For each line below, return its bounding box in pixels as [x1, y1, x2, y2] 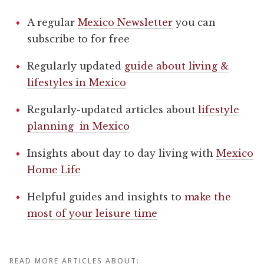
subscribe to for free [27, 32, 130, 45]
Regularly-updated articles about [27, 103, 199, 115]
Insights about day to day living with [27, 147, 217, 159]
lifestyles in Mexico [27, 76, 127, 88]
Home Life [27, 163, 81, 176]
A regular [27, 16, 78, 28]
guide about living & [124, 60, 230, 72]
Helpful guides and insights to [27, 190, 184, 203]
